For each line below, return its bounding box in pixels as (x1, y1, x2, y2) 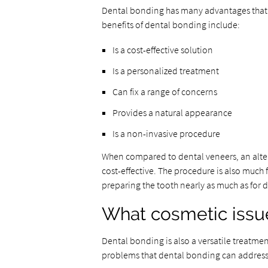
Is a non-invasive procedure (112, 127, 220, 139)
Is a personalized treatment (112, 65, 219, 77)
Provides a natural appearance (112, 106, 232, 118)
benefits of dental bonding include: (101, 19, 240, 31)
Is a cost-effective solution (112, 44, 213, 56)
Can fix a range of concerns (112, 86, 217, 98)
